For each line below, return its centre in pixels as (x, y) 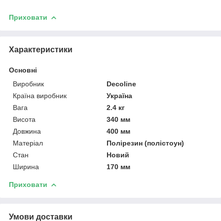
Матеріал (28, 143)
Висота (24, 119)
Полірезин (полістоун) (146, 143)
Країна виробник (40, 95)
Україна (120, 95)
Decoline (122, 84)
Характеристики (41, 49)
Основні (23, 70)
